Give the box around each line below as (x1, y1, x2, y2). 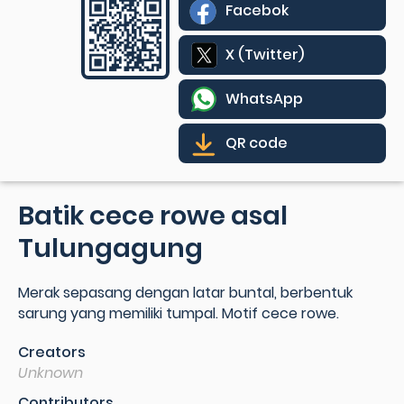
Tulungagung (18, 230, 203, 266)
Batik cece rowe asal (18, 197, 288, 234)
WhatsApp (225, 88, 303, 109)
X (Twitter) (225, 44, 304, 65)
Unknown (18, 363, 83, 383)
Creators (18, 342, 86, 363)
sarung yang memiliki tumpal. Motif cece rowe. (18, 303, 339, 324)
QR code (225, 133, 288, 153)
